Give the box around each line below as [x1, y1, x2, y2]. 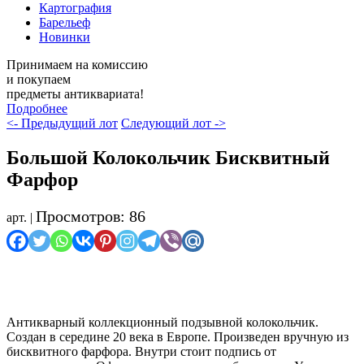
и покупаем [6, 71, 71, 86]
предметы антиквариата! [6, 86, 144, 101]
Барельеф [39, 15, 90, 29]
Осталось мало [42, 283, 119, 296]
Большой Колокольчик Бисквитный [6, 146, 330, 168]
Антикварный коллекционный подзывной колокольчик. [6, 314, 318, 329]
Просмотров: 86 [36, 206, 145, 225]
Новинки [39, 29, 90, 44]
